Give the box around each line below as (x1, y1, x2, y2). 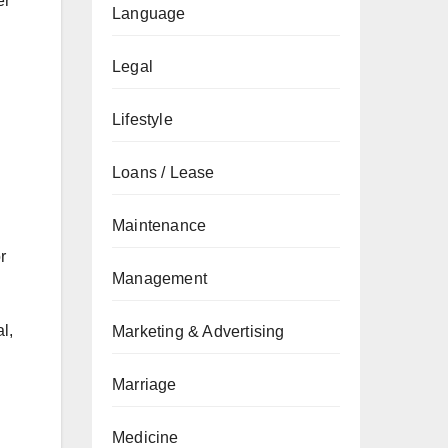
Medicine (112, 429, 179, 446)
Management (112, 270, 207, 287)
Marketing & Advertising (112, 323, 285, 340)
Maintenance (112, 217, 207, 234)
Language (112, 5, 186, 22)
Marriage (112, 376, 177, 393)
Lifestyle (112, 111, 173, 128)
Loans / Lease (112, 164, 215, 181)
